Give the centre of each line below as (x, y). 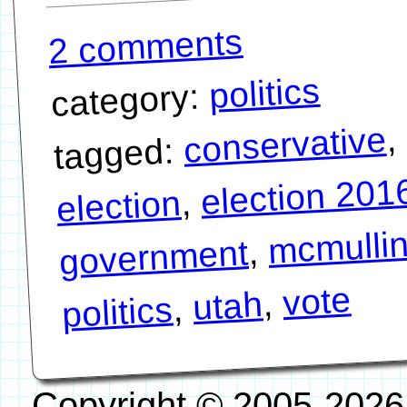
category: (130, 100)
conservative (284, 144)
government (154, 257)
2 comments (146, 46)
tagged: (119, 153)
